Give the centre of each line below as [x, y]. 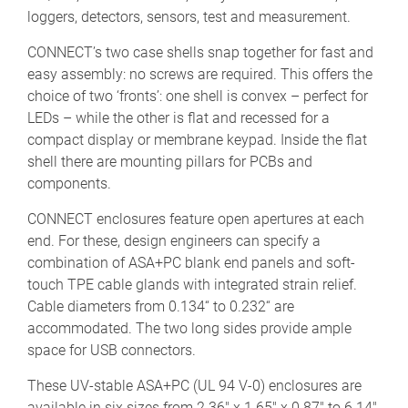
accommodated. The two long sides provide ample [189, 328]
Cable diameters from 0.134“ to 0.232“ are [161, 306]
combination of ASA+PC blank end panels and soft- [191, 262]
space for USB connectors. [112, 350]
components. [69, 183]
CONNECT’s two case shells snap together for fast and [200, 52]
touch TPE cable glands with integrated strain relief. [192, 284]
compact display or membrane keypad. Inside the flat [197, 139]
